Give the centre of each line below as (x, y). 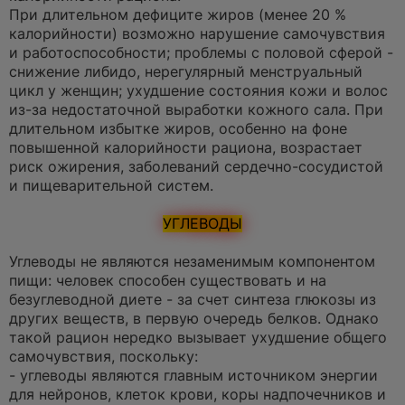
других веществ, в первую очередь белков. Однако (194, 319)
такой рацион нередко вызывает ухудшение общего (198, 338)
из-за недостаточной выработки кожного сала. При (196, 110)
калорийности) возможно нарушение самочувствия (197, 34)
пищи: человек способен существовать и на (168, 281)
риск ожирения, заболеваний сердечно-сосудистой (196, 167)
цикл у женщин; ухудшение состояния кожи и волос (198, 91)
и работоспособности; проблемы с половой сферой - (201, 53)
